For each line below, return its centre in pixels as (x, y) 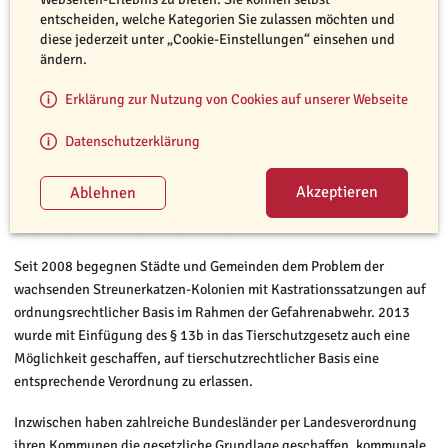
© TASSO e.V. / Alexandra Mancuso (328, 196)
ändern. (63, 58)
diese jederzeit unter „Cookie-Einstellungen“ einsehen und (217, 38)
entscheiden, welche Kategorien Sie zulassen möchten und (217, 18)
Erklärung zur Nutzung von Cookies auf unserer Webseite (236, 98)
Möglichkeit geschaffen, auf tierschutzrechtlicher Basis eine (196, 357)
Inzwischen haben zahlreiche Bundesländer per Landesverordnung (215, 421)
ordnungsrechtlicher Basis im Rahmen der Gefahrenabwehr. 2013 (211, 311)
